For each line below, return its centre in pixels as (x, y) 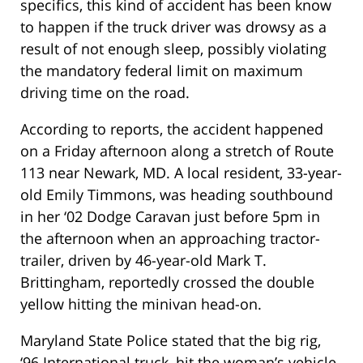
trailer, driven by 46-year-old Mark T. (143, 261)
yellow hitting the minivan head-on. (141, 304)
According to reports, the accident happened (172, 129)
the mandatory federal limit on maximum (162, 71)
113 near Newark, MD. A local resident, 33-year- (181, 173)
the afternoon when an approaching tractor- (170, 239)
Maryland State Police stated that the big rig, (171, 341)
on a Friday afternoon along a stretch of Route (177, 151)
